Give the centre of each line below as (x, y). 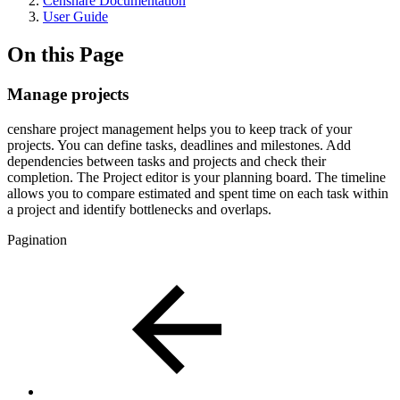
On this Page (66, 54)
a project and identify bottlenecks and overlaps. (139, 209)
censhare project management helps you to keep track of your (179, 129)
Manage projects (68, 94)
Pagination (37, 239)
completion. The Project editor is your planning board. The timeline (196, 177)
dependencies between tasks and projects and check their (167, 161)
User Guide (75, 17)
